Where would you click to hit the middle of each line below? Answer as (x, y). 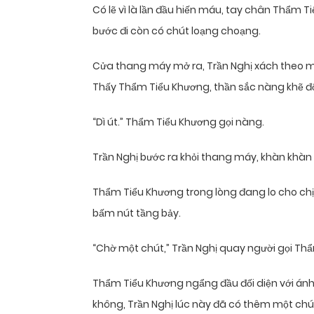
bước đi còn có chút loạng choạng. (177, 31)
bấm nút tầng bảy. (137, 213)
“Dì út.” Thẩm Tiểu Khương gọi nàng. (178, 122)
